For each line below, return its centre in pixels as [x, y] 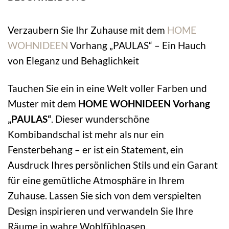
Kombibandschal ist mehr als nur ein [86, 134]
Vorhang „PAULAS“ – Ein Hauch [137, 45]
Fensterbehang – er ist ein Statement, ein [96, 150]
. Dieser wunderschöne [100, 119]
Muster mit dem [43, 104]
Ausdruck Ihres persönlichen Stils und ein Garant [113, 165]
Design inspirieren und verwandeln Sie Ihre [100, 211]
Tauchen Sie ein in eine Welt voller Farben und [107, 88]
